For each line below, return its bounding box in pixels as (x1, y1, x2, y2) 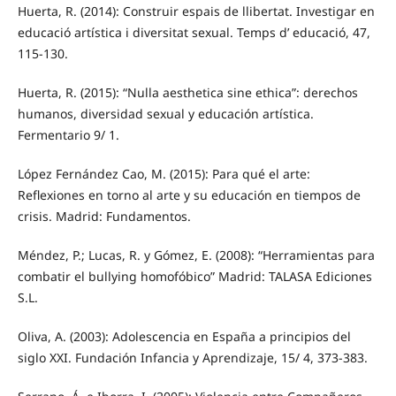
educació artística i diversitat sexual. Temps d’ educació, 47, (17, 23, 370, 41)
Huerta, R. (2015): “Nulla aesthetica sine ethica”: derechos (17, 83, 358, 101)
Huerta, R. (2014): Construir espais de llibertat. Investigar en (17, 2, 375, 19)
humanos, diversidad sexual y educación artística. (17, 104, 314, 122)
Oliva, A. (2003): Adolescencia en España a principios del (17, 327, 351, 345)
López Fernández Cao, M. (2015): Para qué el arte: (17, 164, 310, 182)
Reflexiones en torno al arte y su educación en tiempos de (17, 186, 361, 203)
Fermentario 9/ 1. (17, 126, 119, 143)
